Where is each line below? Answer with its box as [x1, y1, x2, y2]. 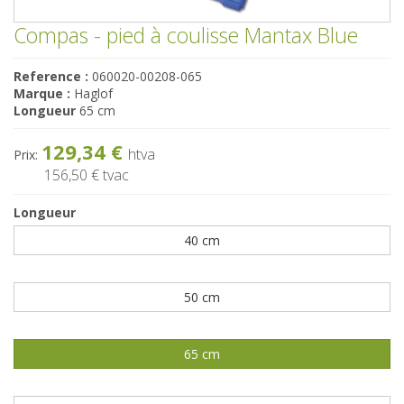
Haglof [74, 84, 113, 102]
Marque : [14, 84, 70, 102]
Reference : [14, 67, 88, 85]
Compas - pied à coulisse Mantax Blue [14, 20, 358, 50]
